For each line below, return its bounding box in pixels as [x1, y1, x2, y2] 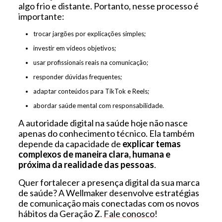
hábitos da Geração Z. [18, 208, 104, 219]
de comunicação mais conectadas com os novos [18, 197, 199, 209]
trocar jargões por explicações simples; [33, 29, 146, 38]
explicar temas [122, 138, 181, 149]
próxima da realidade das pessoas [18, 159, 154, 170]
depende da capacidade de [18, 138, 122, 149]
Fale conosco [103, 208, 155, 219]
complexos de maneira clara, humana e [18, 148, 170, 160]
